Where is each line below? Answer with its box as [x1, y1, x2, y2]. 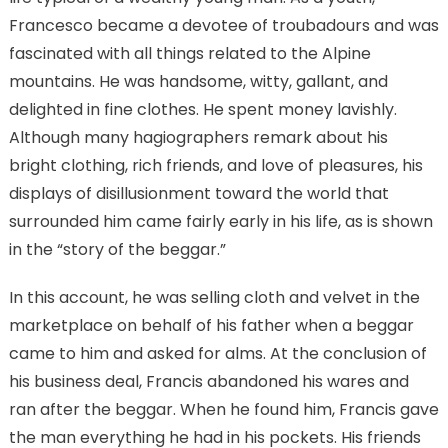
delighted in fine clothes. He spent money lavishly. [8, 98, 397, 122]
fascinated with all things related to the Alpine [8, 42, 371, 66]
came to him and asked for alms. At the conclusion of [8, 342, 427, 366]
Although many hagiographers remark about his [8, 126, 388, 150]
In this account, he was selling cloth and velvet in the [8, 286, 420, 310]
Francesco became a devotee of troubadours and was [8, 14, 439, 38]
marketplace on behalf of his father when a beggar [8, 314, 414, 338]
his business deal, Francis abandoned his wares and [8, 370, 409, 394]
